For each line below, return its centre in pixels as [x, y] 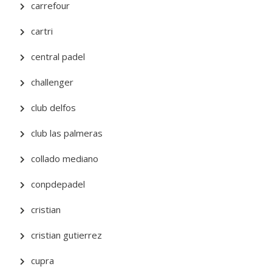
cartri [42, 31]
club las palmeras [67, 133]
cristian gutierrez [67, 235]
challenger [53, 82]
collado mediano [65, 158]
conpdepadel [58, 184]
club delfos [54, 107]
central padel [58, 56]
